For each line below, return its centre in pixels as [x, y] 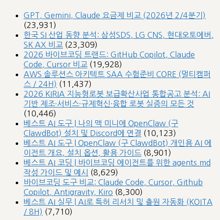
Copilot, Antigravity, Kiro [68, 192]
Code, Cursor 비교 [55, 64]
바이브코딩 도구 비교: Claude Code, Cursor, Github [113, 182]
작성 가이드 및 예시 [56, 172]
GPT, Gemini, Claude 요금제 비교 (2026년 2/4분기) [115, 15]
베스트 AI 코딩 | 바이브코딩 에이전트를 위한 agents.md [117, 162]
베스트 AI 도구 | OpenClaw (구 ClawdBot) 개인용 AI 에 [118, 143]
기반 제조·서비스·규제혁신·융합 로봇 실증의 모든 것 [109, 103]
